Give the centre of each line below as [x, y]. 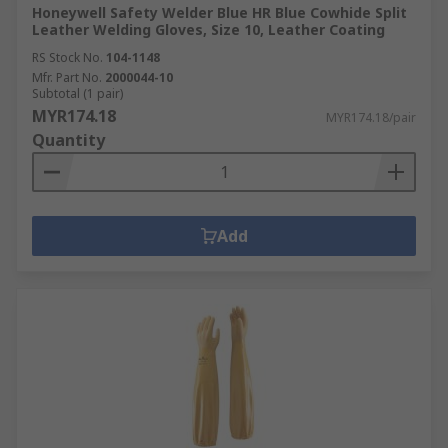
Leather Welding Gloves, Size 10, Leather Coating [208, 29]
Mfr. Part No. [67, 77]
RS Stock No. [67, 57]
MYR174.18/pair [371, 117]
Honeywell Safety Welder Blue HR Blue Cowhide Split [219, 12]
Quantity [68, 140]
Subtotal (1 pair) [77, 93]
